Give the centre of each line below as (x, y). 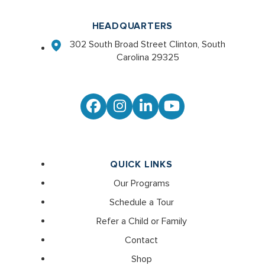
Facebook (124, 112)
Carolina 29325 (148, 58)
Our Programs (141, 184)
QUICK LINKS (141, 165)
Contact (141, 240)
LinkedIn (172, 112)
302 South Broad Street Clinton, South (148, 45)
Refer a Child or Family (141, 222)
